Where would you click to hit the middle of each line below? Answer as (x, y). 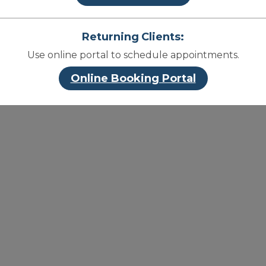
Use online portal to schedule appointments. (133, 55)
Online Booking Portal (133, 78)
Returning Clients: (133, 37)
